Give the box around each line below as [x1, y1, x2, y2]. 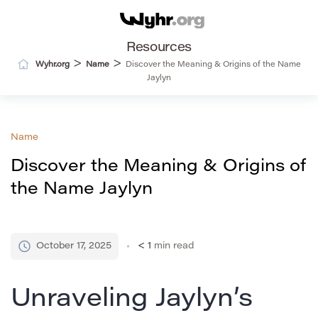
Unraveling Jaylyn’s [11, 287, 253, 314]
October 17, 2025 [36, 241, 111, 251]
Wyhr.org [35, 61, 70, 70]
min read [154, 241, 194, 251]
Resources [126, 42, 192, 55]
